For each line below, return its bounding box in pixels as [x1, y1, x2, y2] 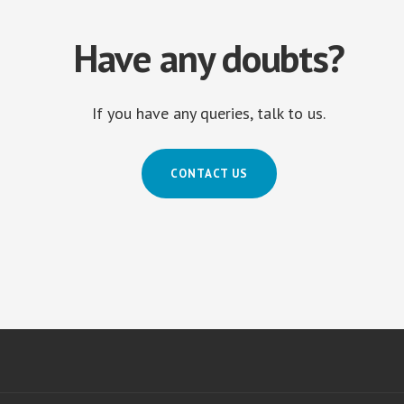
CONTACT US [170, 166, 248, 181]
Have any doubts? [72, 32, 345, 83]
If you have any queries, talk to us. [92, 103, 326, 124]
